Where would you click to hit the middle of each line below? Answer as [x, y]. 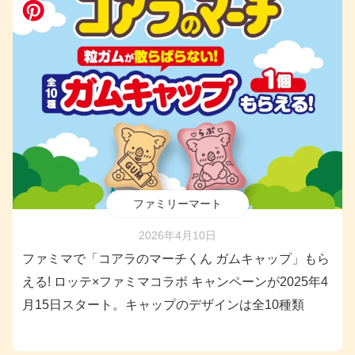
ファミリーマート [177, 204]
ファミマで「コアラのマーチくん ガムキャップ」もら [176, 259]
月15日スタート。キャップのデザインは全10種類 [163, 305]
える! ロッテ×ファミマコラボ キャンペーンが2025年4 [175, 282]
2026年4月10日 [177, 236]
